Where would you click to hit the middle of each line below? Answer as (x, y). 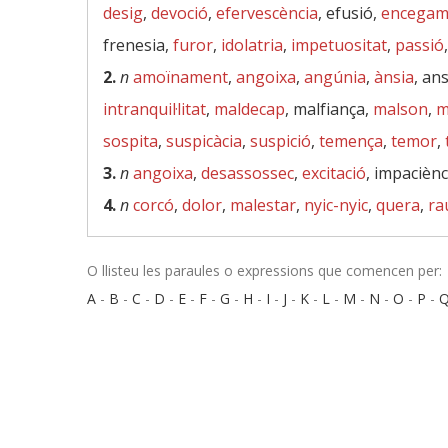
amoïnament (180, 77)
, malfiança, (329, 109)
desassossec (247, 173)
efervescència (267, 13)
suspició (280, 141)
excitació (334, 173)
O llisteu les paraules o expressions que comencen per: (264, 270)
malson (400, 109)
